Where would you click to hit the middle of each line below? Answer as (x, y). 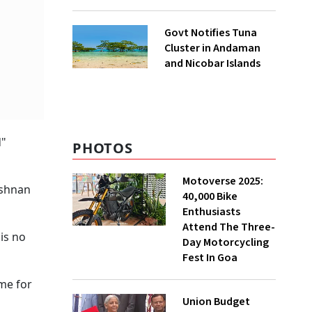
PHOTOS (103, 148)
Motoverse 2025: (223, 181)
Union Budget (216, 302)
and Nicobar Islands (212, 63)
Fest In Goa (210, 258)
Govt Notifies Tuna (210, 33)
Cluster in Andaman (212, 48)
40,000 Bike (210, 196)
